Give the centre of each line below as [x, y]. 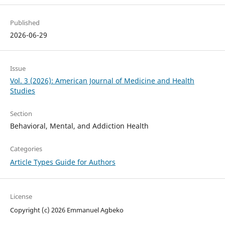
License [21, 197]
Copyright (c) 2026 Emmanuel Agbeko [67, 210]
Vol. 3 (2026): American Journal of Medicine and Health [102, 81]
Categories [26, 149]
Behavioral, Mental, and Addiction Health [79, 126]
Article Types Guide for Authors [63, 162]
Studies [22, 91]
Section [21, 114]
